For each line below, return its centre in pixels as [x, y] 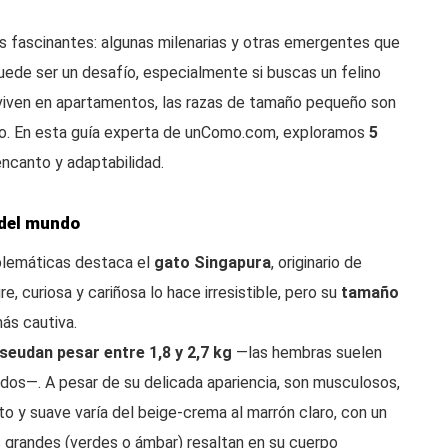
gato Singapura [212, 262]
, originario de [316, 262]
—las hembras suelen [307, 352]
